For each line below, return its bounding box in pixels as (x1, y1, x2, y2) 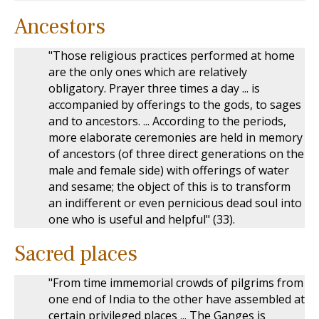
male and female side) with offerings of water (48, 162, 289, 178)
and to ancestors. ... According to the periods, (48, 113, 286, 129)
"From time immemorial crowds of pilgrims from (48, 275, 303, 291)
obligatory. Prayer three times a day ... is (48, 80, 260, 96)
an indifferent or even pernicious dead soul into (48, 195, 302, 211)
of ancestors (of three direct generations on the (48, 146, 304, 162)
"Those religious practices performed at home (48, 48, 295, 63)
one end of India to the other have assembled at (48, 291, 305, 307)
